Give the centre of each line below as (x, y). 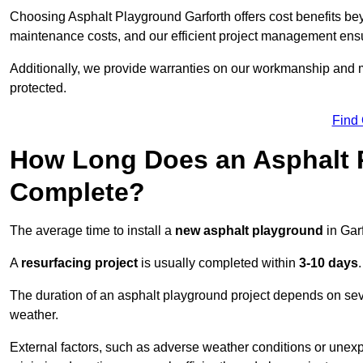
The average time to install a (92, 231)
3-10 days (329, 263)
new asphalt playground (249, 231)
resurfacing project (79, 263)
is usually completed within (218, 263)
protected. (38, 88)
